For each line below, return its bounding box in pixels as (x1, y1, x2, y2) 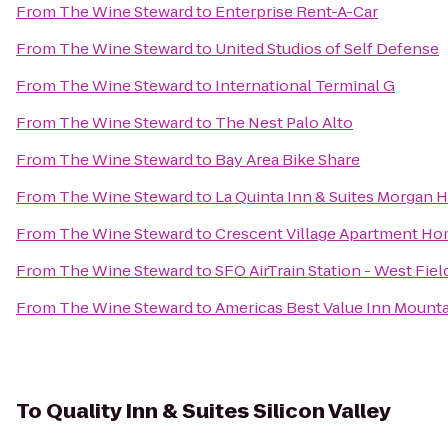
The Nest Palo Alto (215, 112, 353, 133)
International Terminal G (215, 75, 395, 96)
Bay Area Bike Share (215, 149, 360, 170)
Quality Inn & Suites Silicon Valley (46, 397, 391, 425)
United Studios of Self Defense (215, 38, 439, 59)
